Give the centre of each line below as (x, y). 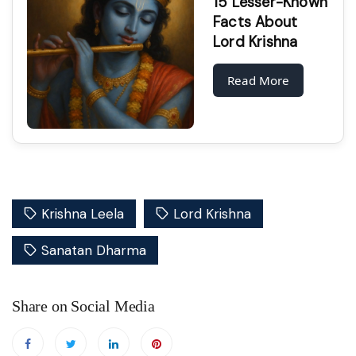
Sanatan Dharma (94, 250)
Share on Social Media (83, 306)
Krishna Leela (83, 213)
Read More (258, 81)
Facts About (255, 23)
